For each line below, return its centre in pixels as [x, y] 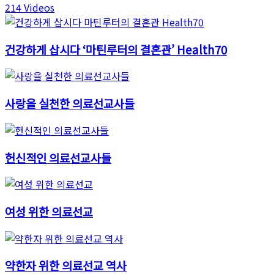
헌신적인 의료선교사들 [58, 157]
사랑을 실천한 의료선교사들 [70, 103]
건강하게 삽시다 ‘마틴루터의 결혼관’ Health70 [116, 49]
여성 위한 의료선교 [49, 211]
